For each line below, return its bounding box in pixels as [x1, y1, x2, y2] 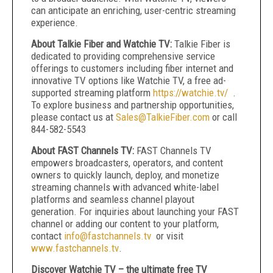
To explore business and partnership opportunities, [31, 99, 234, 111]
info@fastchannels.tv [64, 230, 151, 242]
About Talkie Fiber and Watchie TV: [31, 38, 172, 50]
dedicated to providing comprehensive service [31, 50, 215, 62]
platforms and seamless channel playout [31, 193, 194, 205]
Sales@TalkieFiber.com [116, 111, 210, 123]
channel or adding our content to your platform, [31, 218, 219, 230]
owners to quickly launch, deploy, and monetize [31, 169, 219, 181]
